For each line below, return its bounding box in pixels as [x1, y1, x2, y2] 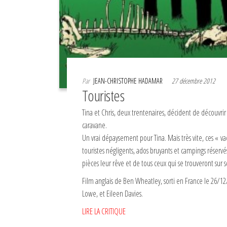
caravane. [82, 119, 107, 131]
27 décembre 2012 [172, 75, 217, 86]
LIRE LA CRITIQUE [82, 205, 126, 217]
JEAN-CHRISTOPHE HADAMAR [93, 75, 164, 86]
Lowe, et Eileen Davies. [82, 187, 143, 199]
